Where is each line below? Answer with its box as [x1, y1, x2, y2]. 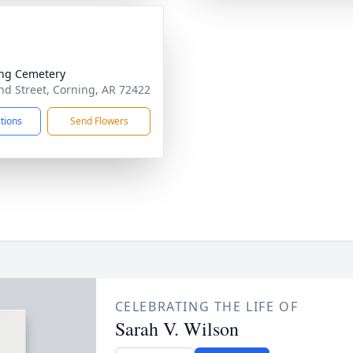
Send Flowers [69, 114, 128, 128]
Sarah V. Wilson [114, 316, 239, 341]
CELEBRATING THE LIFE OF [114, 298, 299, 315]
